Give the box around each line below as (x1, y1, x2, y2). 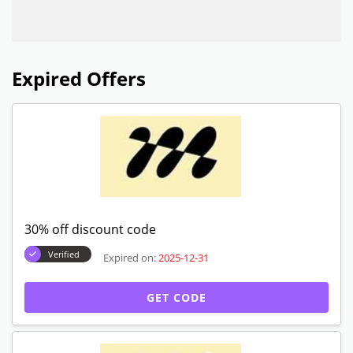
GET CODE (147, 289, 206, 305)
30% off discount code (24, 220, 156, 238)
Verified (48, 247, 80, 260)
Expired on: (103, 251, 156, 266)
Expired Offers (12, 65, 146, 91)
